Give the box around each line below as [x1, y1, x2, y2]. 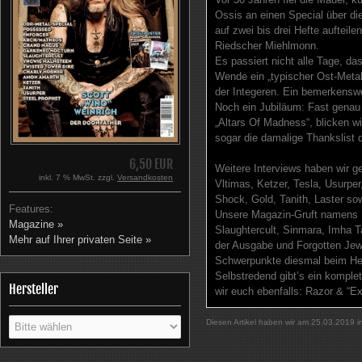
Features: [9, 203, 53, 216]
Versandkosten [117, 173, 173, 183]
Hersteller [9, 281, 58, 298]
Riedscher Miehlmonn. [215, 40, 319, 52]
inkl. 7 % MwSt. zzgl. [39, 173, 117, 183]
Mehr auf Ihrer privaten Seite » [9, 234, 151, 246]
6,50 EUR [129, 156, 173, 173]
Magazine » [9, 218, 63, 231]
